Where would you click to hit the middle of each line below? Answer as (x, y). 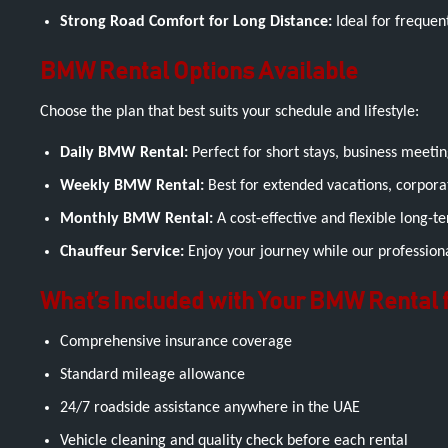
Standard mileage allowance (152, 375)
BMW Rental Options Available (199, 72)
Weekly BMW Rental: (132, 186)
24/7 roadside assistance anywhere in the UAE (210, 408)
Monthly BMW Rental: (136, 219)
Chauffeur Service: (122, 252)
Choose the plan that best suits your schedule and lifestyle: (229, 112)
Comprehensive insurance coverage (176, 342)
